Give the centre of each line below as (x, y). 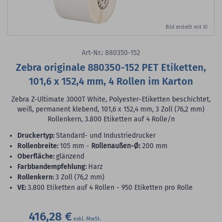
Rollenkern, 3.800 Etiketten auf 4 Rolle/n (111, 119)
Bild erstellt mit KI (187, 28)
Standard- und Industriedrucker (106, 136)
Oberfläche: (38, 157)
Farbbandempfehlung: (54, 167)
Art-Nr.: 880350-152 (111, 53)
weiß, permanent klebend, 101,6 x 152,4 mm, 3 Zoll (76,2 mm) (111, 110)
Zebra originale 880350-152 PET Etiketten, (111, 68)
